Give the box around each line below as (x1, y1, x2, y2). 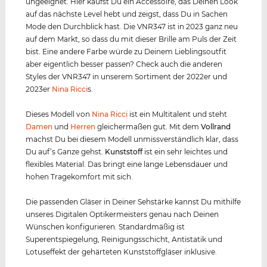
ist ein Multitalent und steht (128, 109, 228, 119)
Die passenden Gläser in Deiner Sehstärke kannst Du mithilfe (26, 197, 241, 206)
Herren (70, 122, 96, 131)
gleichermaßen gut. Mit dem (95, 122, 201, 131)
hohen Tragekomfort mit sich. (26, 172, 133, 181)
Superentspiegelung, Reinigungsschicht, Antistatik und (26, 234, 223, 244)
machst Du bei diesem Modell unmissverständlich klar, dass (26, 134, 239, 144)
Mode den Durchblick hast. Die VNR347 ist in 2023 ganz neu (26, 21, 238, 31)
